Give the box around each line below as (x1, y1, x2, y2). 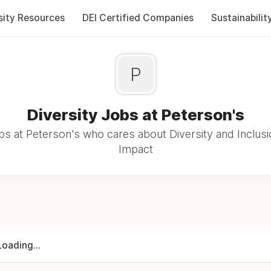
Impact (118, 143, 153, 155)
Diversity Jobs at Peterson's (27, 105, 244, 124)
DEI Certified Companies (82, 12, 194, 24)
